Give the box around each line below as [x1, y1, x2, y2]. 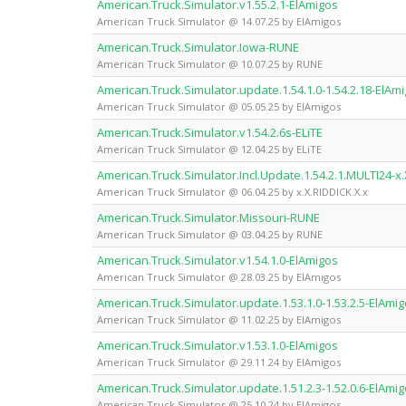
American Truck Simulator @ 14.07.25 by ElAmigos [97, 14, 341, 28]
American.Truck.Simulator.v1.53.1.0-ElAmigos [97, 336, 338, 353]
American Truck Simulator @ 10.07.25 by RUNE [97, 56, 323, 71]
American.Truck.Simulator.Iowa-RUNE [97, 38, 299, 55]
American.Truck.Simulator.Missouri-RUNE [97, 208, 320, 226]
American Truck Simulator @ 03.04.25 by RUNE [97, 227, 323, 241]
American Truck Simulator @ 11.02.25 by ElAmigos [97, 312, 341, 326]
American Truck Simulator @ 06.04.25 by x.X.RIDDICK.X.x [97, 184, 368, 198]
